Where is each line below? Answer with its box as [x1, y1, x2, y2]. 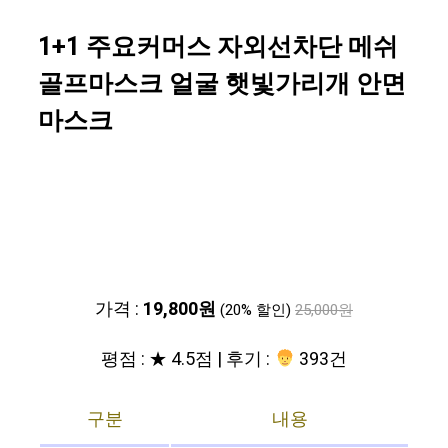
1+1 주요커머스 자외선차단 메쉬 [38, 29, 398, 67]
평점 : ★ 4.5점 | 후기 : [101, 346, 275, 374]
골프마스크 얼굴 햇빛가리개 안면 [38, 66, 406, 104]
